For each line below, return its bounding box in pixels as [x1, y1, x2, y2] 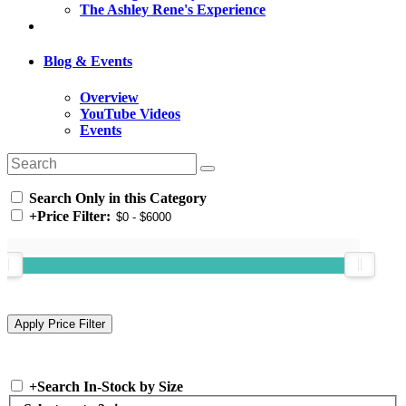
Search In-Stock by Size [37, 378, 183, 394]
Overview [80, 89, 139, 105]
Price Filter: [37, 208, 111, 224]
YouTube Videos [80, 105, 180, 121]
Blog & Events [43, 53, 132, 70]
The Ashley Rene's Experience [80, 2, 266, 18]
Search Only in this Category [25, 189, 207, 206]
